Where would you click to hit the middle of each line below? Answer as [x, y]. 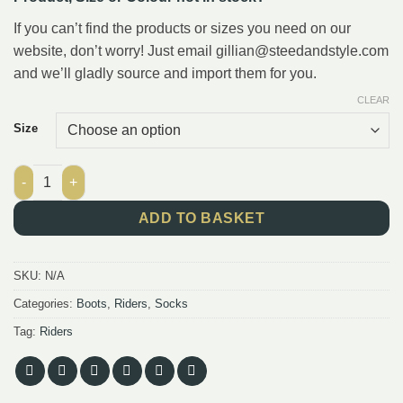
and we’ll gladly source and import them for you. [165, 73]
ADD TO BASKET [201, 218]
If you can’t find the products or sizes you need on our [182, 28]
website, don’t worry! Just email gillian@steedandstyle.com [201, 50]
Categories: [45, 303]
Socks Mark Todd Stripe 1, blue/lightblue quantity [165, 173]
